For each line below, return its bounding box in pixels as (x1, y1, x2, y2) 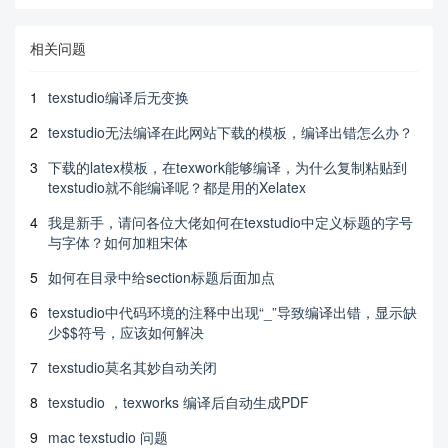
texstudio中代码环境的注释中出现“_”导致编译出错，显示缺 (48, 301, 417, 322)
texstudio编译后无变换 (48, 86, 189, 107)
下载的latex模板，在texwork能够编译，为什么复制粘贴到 (48, 156, 407, 177)
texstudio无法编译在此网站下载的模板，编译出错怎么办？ (48, 121, 413, 142)
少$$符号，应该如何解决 (48, 321, 204, 342)
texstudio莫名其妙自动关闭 (48, 356, 217, 377)
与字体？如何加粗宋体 (48, 231, 188, 252)
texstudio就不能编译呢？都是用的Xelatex (48, 176, 306, 197)
